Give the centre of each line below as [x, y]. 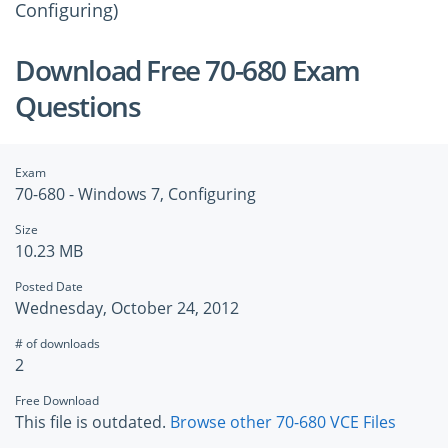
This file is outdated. [92, 422]
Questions [78, 106]
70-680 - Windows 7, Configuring [135, 194]
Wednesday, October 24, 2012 [127, 308]
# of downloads [57, 343]
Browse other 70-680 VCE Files [283, 422]
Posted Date [49, 286]
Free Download [57, 400]
